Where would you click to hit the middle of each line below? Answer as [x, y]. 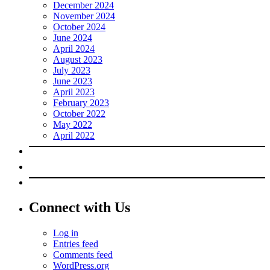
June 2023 [73, 81]
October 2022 [79, 113]
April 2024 [74, 48]
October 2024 [79, 27]
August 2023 [78, 59]
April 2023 [74, 92]
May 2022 [73, 124]
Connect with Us [80, 208]
